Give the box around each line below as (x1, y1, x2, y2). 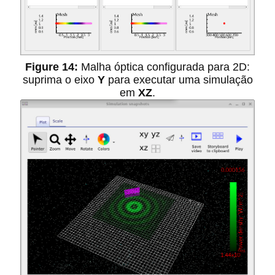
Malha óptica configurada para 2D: (81, 61, 250, 74)
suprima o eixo (22, 74, 98, 87)
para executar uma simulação (104, 74, 253, 87)
